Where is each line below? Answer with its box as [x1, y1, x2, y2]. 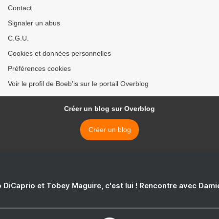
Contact [8, 4, 32, 12]
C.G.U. [8, 34, 29, 42]
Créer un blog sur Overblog [64, 105, 155, 112]
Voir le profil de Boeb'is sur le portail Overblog [8, 80, 149, 88]
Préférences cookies [8, 65, 71, 72]
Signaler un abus [8, 19, 60, 27]
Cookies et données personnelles [8, 49, 111, 57]
